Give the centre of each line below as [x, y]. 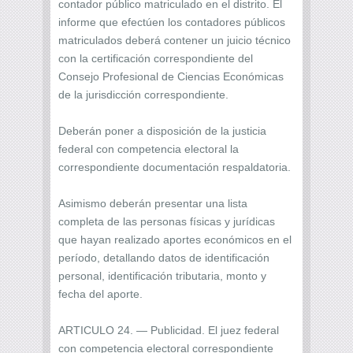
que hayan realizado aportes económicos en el [175, 239]
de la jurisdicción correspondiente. [143, 94]
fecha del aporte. [100, 294]
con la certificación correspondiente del [156, 58]
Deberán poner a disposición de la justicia [162, 130]
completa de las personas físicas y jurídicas [167, 221]
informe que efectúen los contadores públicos [172, 22]
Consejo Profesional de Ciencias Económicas [171, 76]
